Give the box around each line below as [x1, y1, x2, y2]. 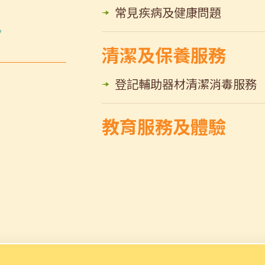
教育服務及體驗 [102, 113, 226, 139]
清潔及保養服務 [102, 41, 226, 67]
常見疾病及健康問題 [115, 4, 221, 21]
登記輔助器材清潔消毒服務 [115, 75, 257, 92]
